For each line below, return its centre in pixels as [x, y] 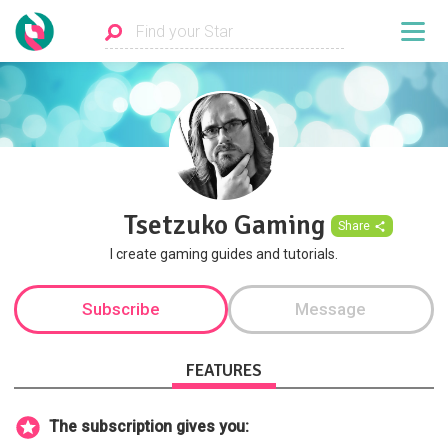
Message [331, 308]
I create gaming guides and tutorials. [224, 254]
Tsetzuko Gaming [224, 224]
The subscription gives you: [148, 427]
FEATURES [224, 371]
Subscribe [120, 308]
